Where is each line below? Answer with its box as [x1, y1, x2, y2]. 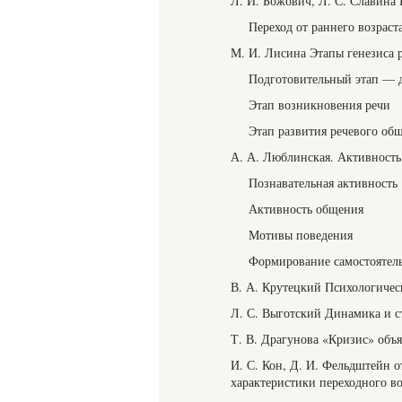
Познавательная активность [249, 174, 398, 191]
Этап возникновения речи [249, 96, 390, 113]
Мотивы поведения [249, 226, 353, 243]
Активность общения [249, 200, 363, 217]
